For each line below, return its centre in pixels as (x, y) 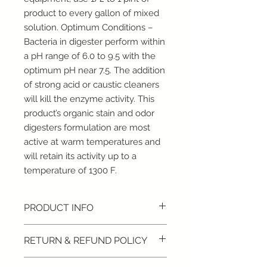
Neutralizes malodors (77, 255)
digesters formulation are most (87, 127)
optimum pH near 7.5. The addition (94, 70)
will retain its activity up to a (80, 156)
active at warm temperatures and (92, 142)
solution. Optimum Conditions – (89, 27)
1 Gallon (39, 230)
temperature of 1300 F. (70, 170)
